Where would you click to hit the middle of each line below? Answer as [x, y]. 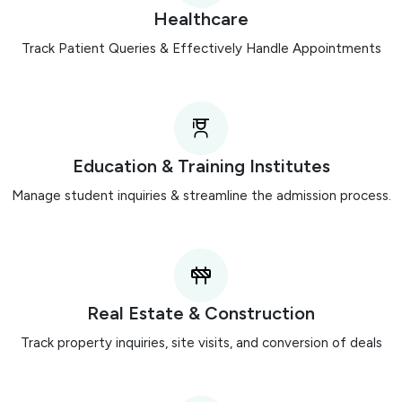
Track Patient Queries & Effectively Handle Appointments [201, 49]
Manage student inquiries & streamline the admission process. [201, 196]
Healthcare [201, 19]
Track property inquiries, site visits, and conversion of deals [201, 343]
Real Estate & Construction [201, 314]
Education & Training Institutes [201, 166]
